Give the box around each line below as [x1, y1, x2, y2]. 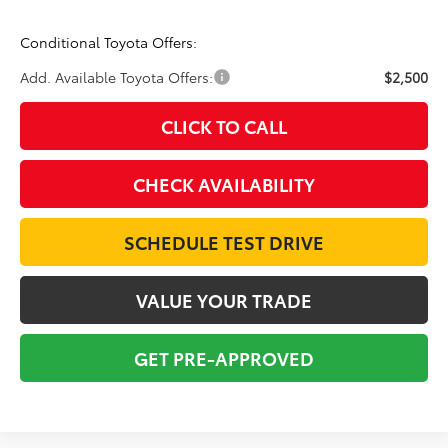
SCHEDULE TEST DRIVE [124, 228, 324, 255]
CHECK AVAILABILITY [133, 170, 315, 197]
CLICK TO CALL [161, 112, 287, 139]
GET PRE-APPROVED [134, 344, 314, 371]
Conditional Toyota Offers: [20, 31, 198, 52]
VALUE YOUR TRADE [136, 286, 312, 313]
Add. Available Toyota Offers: [20, 66, 214, 87]
